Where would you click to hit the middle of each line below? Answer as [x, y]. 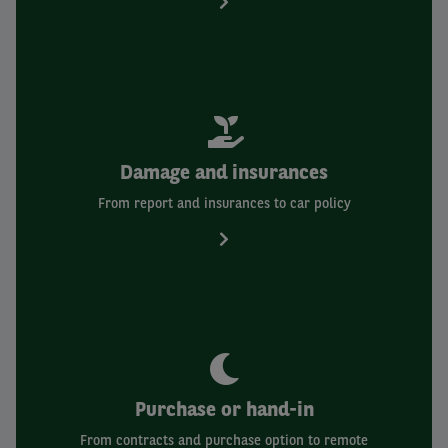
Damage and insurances [224, 172]
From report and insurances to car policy [224, 203]
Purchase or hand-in [224, 409]
